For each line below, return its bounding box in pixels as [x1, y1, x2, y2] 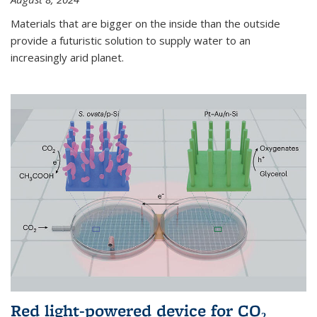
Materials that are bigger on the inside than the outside [11, 16, 280, 30]
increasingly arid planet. [11, 50, 124, 64]
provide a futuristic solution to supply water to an [11, 33, 250, 47]
